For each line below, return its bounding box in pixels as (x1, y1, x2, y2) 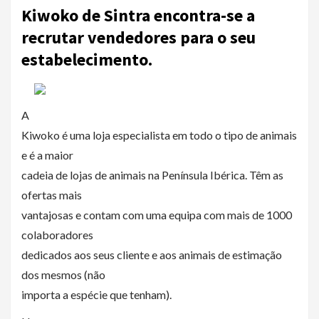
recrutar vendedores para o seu (21, 26, 256, 48)
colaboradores (21, 228, 93, 241)
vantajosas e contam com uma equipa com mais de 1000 (21, 208, 292, 221)
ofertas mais (21, 188, 82, 202)
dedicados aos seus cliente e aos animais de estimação (21, 248, 282, 261)
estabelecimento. (21, 48, 152, 70)
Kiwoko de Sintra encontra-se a (21, 4, 255, 26)
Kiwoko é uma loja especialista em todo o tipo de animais (21, 128, 297, 142)
